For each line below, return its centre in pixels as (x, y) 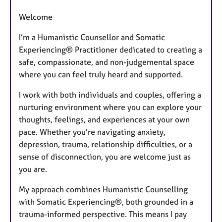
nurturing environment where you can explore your (110, 107)
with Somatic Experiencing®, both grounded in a (106, 201)
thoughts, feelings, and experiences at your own (104, 119)
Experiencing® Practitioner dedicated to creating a (111, 49)
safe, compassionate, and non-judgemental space (107, 62)
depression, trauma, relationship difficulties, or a (106, 144)
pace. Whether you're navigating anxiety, (92, 132)
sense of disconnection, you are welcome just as (105, 156)
